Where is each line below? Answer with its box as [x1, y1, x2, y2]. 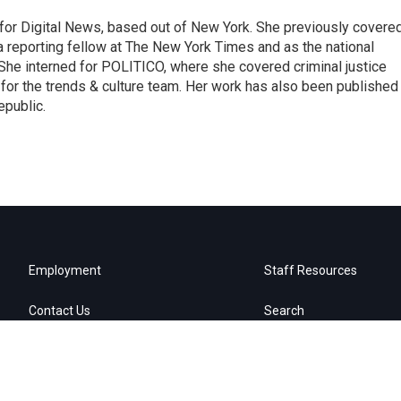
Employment [29, 263, 101, 277]
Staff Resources [264, 263, 358, 277]
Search [264, 303, 305, 318]
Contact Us [29, 303, 90, 318]
